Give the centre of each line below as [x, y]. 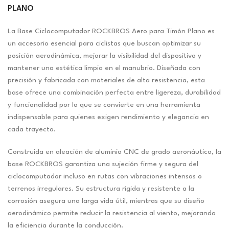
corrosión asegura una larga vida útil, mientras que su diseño [106, 201]
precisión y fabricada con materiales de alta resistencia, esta [106, 81]
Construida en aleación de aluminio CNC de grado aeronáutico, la [114, 152]
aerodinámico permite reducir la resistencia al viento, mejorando [112, 213]
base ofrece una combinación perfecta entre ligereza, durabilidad [114, 93]
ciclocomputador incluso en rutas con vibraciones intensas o [105, 177]
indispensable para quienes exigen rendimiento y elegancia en [108, 117]
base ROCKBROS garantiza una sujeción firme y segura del [103, 164]
